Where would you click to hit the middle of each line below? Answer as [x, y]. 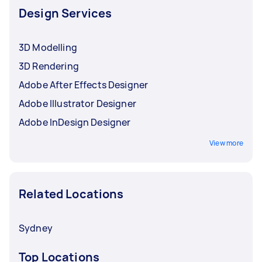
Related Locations [71, 194]
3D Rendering [49, 66]
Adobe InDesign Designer [75, 122]
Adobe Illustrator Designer [77, 103]
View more [226, 143]
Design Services [65, 13]
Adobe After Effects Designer [84, 85]
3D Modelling [48, 47]
